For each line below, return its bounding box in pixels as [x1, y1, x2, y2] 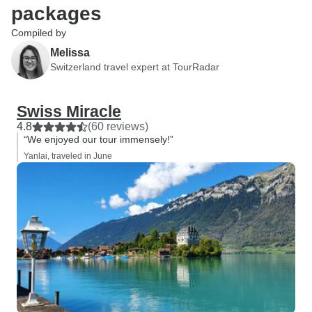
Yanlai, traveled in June [24, 151, 112, 161]
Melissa [50, 46, 90, 58]
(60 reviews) [88, 120, 148, 132]
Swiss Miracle [17, 102, 121, 120]
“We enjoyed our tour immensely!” [24, 134, 173, 145]
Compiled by [11, 27, 66, 38]
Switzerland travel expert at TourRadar [50, 61, 219, 72]
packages [11, 3, 102, 24]
